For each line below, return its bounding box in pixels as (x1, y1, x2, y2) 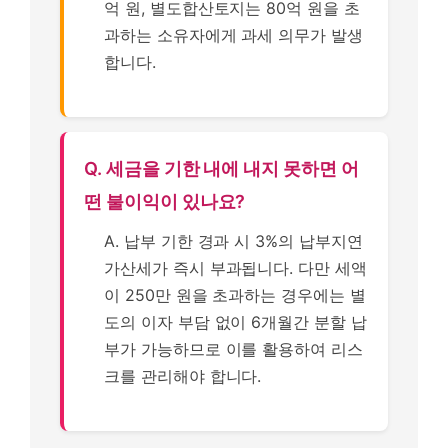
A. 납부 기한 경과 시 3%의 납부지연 (104, 230, 363, 251)
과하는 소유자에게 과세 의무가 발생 (104, 24, 364, 45)
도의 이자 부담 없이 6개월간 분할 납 (104, 311, 367, 332)
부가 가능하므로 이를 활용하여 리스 (104, 338, 364, 359)
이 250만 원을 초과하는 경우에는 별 (104, 284, 366, 305)
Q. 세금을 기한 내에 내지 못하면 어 (84, 157, 359, 179)
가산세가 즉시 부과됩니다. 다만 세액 (104, 257, 367, 278)
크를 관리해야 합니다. (104, 365, 262, 386)
